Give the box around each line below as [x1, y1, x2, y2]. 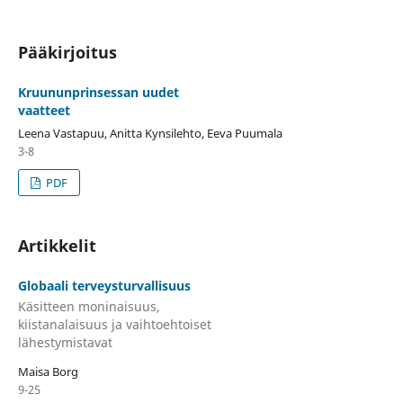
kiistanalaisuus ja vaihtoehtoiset [17, 316, 211, 334]
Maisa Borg [17, 363, 78, 381]
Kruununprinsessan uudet [17, 84, 179, 101]
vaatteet [17, 102, 70, 119]
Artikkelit [17, 234, 96, 256]
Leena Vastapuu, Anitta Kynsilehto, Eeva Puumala [17, 124, 282, 141]
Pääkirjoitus [17, 40, 117, 63]
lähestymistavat [17, 334, 112, 352]
